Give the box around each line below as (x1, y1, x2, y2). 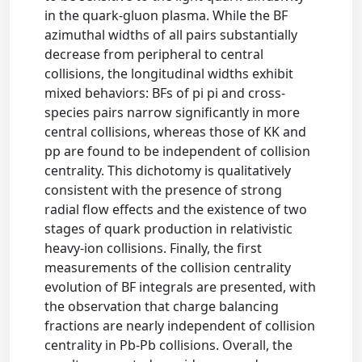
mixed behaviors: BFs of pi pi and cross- (44, 84, 286, 102)
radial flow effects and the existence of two (44, 200, 308, 218)
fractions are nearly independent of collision (44, 317, 316, 335)
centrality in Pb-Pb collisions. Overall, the (44, 336, 293, 354)
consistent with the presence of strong (44, 181, 283, 199)
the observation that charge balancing (44, 297, 280, 315)
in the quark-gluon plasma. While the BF (44, 6, 288, 24)
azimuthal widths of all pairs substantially (44, 26, 298, 44)
